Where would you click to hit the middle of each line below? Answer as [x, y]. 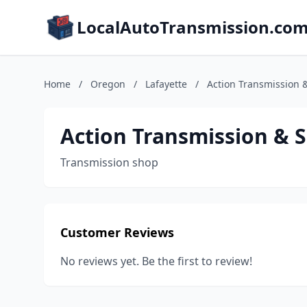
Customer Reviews [117, 232]
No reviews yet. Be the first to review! [156, 261]
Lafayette [166, 84]
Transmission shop [109, 162]
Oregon [108, 84]
